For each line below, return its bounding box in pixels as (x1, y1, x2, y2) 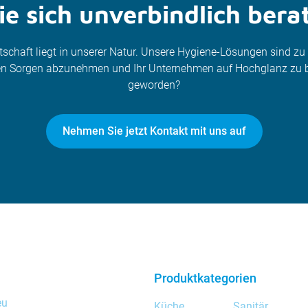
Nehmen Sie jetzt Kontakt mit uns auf (62, 124, 246, 137)
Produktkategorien (154, 271, 256, 285)
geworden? (128, 78, 180, 91)
